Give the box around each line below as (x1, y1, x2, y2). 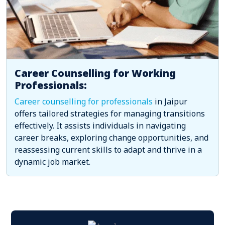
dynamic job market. (15, 156, 90, 167)
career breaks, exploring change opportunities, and (15, 132, 208, 143)
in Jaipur (153, 95, 187, 107)
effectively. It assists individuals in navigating (15, 120, 186, 131)
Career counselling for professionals (15, 95, 153, 107)
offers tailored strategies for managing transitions (15, 107, 205, 119)
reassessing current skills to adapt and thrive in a (15, 144, 202, 155)
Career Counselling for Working (15, 66, 176, 80)
